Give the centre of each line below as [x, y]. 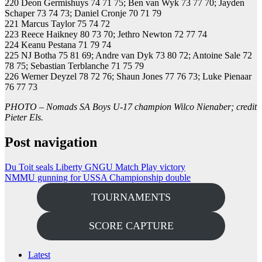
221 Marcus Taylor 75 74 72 [57, 23]
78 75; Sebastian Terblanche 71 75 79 [74, 65]
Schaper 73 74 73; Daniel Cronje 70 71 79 [83, 13]
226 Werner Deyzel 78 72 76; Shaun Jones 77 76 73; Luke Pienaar [128, 76]
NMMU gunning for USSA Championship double [98, 177]
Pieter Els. [24, 117]
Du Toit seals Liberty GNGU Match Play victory [95, 167]
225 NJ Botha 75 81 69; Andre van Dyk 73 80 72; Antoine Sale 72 [128, 55]
